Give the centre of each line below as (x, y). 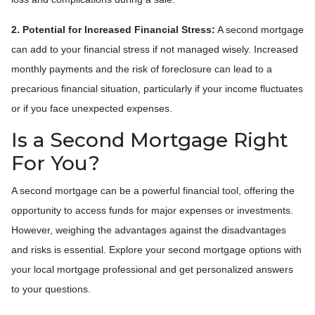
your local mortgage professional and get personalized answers (152, 269)
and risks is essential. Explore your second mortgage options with (156, 249)
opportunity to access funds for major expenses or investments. (152, 210)
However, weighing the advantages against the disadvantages (149, 230)
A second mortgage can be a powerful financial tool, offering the (153, 190)
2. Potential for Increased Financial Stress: (113, 29)
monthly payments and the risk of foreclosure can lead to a (142, 69)
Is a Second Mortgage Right (150, 140)
